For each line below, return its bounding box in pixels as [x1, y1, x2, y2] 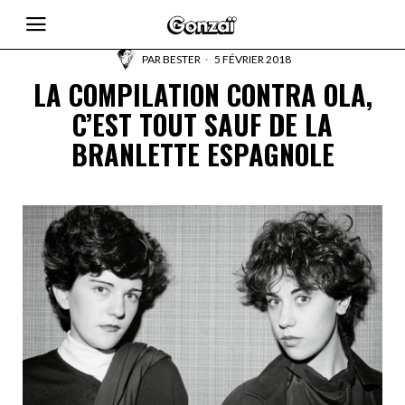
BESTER [162, 52, 201, 66]
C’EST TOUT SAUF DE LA [72, 104, 333, 145]
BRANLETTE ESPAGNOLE [71, 134, 334, 174]
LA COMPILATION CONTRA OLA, [33, 74, 372, 115]
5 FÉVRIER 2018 [212, 52, 291, 66]
